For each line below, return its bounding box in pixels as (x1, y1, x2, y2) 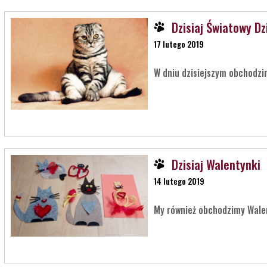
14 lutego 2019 (153, 174, 204, 187)
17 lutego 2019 (153, 38, 204, 51)
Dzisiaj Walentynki (171, 154, 260, 173)
